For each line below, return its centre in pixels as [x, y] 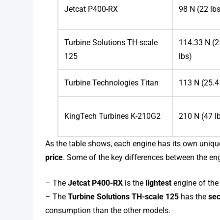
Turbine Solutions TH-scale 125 [124, 196]
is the [134, 183]
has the [194, 196]
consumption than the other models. [108, 210]
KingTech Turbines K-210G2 [113, 116]
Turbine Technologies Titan [112, 82]
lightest [159, 183]
